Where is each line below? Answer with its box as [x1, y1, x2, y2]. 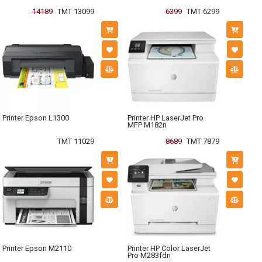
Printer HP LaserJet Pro [127, 113, 204, 123]
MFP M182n [127, 120, 167, 130]
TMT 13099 [57, 6, 94, 16]
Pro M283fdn [127, 250, 171, 260]
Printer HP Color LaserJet [127, 243, 211, 253]
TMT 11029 [57, 137, 94, 146]
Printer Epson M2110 [2, 243, 71, 253]
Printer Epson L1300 [2, 113, 69, 123]
